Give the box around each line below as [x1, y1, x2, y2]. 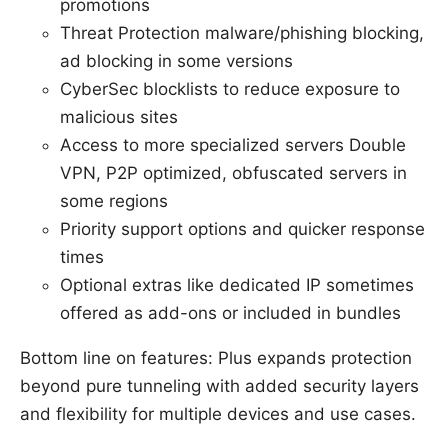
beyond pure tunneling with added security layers [20, 375, 419, 396]
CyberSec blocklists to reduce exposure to [60, 78, 400, 99]
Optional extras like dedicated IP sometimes [60, 274, 414, 295]
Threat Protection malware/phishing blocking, [60, 22, 424, 43]
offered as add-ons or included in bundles [60, 302, 401, 323]
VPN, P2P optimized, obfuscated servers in [60, 162, 407, 183]
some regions [60, 190, 168, 211]
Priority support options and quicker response [60, 218, 425, 239]
